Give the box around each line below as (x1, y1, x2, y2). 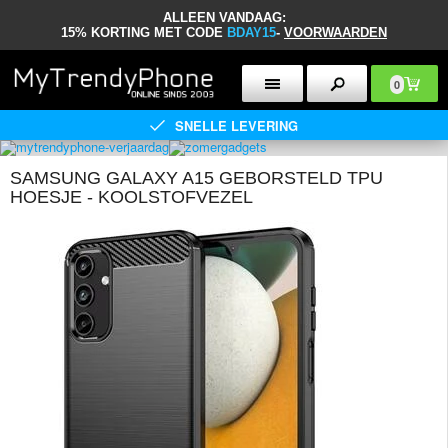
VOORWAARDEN (284, 25, 387, 40)
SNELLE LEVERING (175, 115, 298, 135)
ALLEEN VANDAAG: (162, 10, 286, 25)
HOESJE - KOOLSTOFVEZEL (10, 187, 253, 207)
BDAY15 (227, 25, 276, 40)
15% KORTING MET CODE (61, 25, 227, 40)
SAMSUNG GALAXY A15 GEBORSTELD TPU (10, 168, 383, 188)
